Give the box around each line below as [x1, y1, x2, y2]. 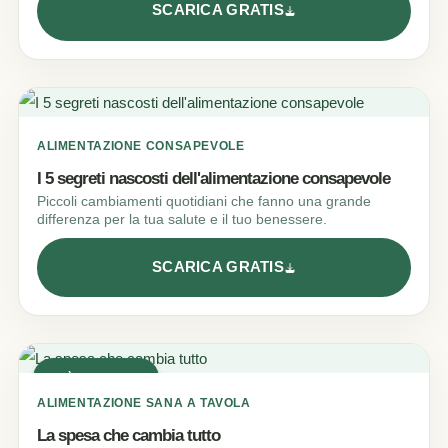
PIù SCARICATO [56, 371, 146, 384]
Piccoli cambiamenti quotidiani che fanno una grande [37, 193, 371, 209]
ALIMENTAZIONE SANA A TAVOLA [37, 396, 251, 411]
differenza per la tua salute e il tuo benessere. [37, 211, 327, 227]
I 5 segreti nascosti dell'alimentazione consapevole [37, 169, 390, 189]
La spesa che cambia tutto [37, 425, 220, 445]
